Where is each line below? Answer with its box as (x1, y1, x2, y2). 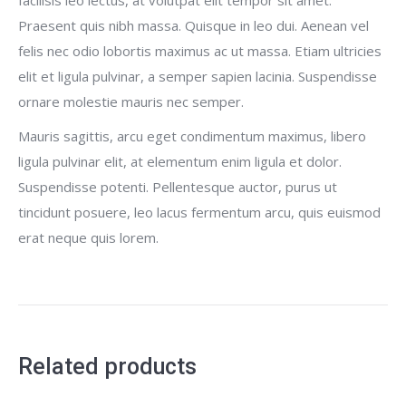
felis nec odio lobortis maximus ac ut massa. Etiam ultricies (18, 41, 382, 60)
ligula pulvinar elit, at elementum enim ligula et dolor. (18, 151, 342, 170)
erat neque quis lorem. (18, 227, 159, 246)
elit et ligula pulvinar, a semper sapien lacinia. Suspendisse (18, 66, 377, 85)
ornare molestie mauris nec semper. (18, 92, 244, 111)
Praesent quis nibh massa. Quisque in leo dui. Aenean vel (18, 15, 369, 34)
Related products (18, 353, 197, 380)
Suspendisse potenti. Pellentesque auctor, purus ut (18, 177, 337, 196)
